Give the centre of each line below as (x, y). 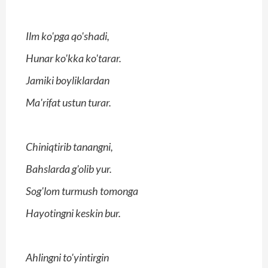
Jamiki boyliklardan (68, 80)
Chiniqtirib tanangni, (69, 147)
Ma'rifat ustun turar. (68, 103)
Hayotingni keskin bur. (73, 213)
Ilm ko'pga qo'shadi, (68, 36)
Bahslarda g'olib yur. (69, 169)
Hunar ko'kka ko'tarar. (74, 58)
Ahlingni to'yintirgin (67, 258)
